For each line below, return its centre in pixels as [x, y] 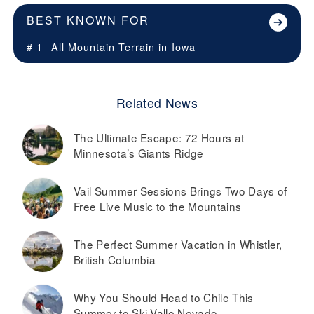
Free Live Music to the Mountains [158, 206]
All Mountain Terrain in [109, 47]
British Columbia [115, 260]
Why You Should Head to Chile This [164, 298]
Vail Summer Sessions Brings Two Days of [180, 191]
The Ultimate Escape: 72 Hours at [159, 138]
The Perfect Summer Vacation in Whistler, [178, 244]
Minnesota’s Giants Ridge [139, 153]
